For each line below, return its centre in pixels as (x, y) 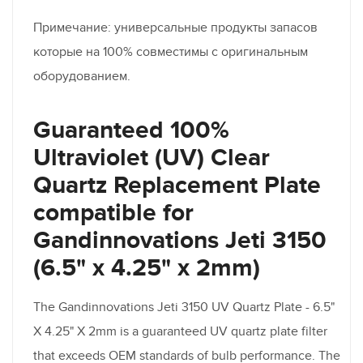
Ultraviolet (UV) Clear (152, 158)
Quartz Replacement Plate (177, 185)
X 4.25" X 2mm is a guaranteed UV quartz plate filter (180, 331)
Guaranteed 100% (131, 130)
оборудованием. (82, 76)
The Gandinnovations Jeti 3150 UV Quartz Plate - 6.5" (184, 307)
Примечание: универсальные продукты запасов (175, 27)
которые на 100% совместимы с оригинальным (171, 51)
